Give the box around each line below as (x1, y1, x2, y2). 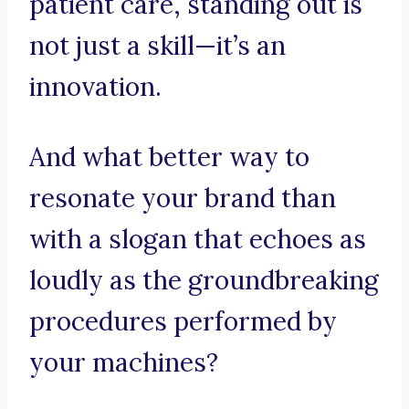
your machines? (29, 346, 218, 380)
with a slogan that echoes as (29, 223, 366, 257)
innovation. (29, 70, 162, 104)
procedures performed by (29, 305, 337, 339)
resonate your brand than (29, 182, 336, 215)
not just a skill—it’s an (29, 29, 286, 63)
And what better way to (29, 141, 309, 174)
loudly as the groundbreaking (29, 264, 379, 298)
